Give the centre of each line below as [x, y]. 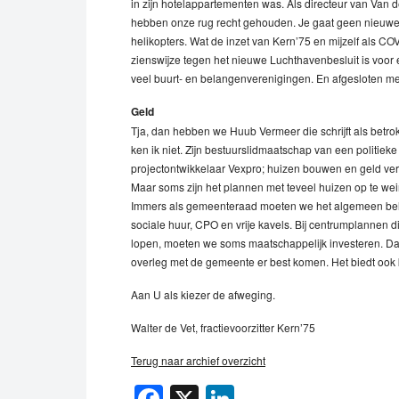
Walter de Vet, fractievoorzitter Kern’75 [223, 327]
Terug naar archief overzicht [198, 360]
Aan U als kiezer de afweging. [203, 294]
